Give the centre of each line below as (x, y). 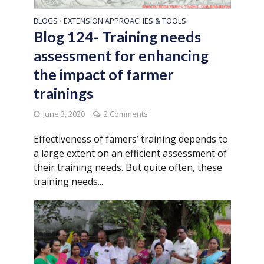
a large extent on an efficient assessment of (130, 153)
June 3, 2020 (64, 114)
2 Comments (125, 114)
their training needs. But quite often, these (128, 167)
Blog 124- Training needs (117, 36)
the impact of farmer (103, 74)
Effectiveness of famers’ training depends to (131, 139)
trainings (63, 93)
